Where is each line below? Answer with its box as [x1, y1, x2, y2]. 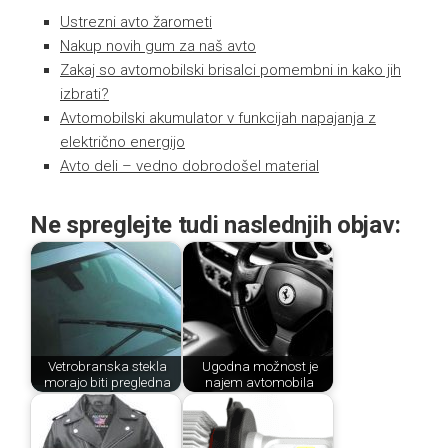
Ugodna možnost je [201, 358, 318, 375]
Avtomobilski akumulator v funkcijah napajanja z [60, 108, 376, 127]
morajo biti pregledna [44, 374, 172, 391]
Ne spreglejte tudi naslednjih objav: [30, 210, 401, 239]
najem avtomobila [205, 374, 315, 391]
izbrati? [60, 84, 109, 103]
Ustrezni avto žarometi [60, 12, 212, 31]
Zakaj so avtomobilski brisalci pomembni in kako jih [60, 60, 401, 79]
